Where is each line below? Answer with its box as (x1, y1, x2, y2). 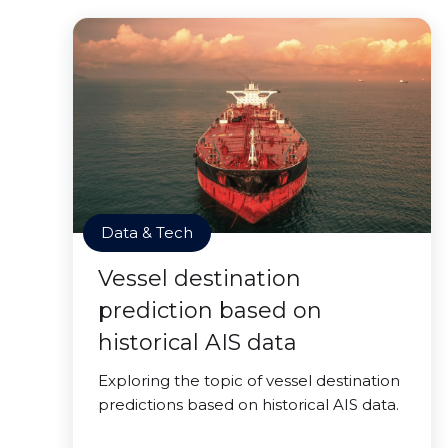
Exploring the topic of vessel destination (98, 371, 400, 391)
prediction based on (98, 297, 322, 325)
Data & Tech (101, 223, 193, 243)
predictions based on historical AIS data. (98, 395, 399, 415)
